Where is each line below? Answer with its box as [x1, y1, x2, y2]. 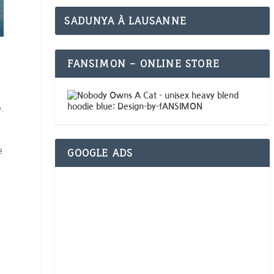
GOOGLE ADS [67, 147, 133, 160]
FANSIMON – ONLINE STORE [67, 57, 220, 70]
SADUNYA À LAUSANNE [64, 15, 187, 28]
